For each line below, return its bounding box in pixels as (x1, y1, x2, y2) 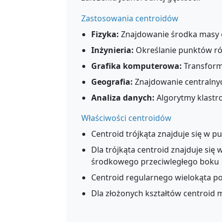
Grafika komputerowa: (91, 60, 182, 71)
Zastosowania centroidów (81, 13, 178, 24)
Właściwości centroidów (81, 112, 171, 123)
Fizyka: (91, 29, 119, 40)
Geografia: (91, 76, 133, 87)
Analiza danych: (91, 92, 155, 103)
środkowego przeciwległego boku (91, 156, 219, 167)
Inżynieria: (91, 45, 134, 55)
